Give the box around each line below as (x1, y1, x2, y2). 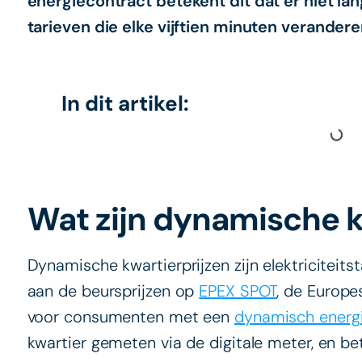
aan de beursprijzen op (27, 280, 200, 301)
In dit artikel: (61, 89, 189, 117)
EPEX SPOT (199, 280, 277, 301)
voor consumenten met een (27, 305, 235, 327)
